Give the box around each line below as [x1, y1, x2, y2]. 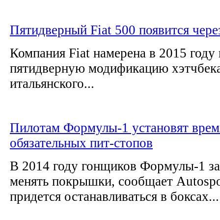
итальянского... [10, 76, 94, 91]
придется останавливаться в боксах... [10, 189, 219, 204]
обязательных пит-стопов [10, 135, 153, 150]
